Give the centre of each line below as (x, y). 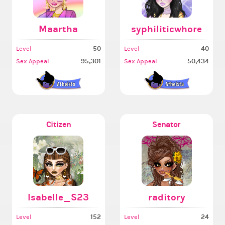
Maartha (59, 29)
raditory (166, 197)
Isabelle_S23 (59, 197)
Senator (166, 124)
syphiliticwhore (167, 29)
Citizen (59, 124)
